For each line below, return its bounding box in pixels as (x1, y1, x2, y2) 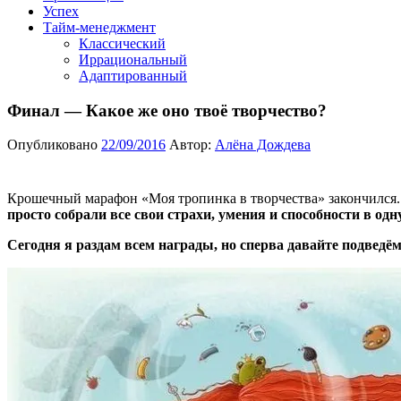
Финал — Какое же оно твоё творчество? (7, 100, 327, 120)
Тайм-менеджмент (43, 20, 156, 35)
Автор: (169, 137, 215, 153)
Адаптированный (79, 68, 187, 83)
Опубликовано (7, 137, 101, 153)
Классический (79, 36, 166, 51)
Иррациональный (79, 52, 187, 67)
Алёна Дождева (215, 137, 311, 153)
